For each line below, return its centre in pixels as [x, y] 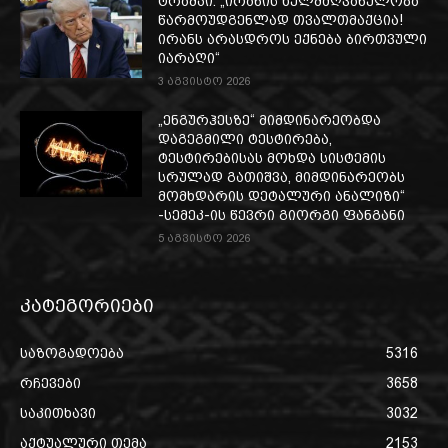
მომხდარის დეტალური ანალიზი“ [282, 196]
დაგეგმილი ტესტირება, [245, 139]
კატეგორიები [87, 306]
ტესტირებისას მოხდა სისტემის [272, 158]
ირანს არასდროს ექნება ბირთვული [293, 39]
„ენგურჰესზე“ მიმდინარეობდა [270, 120]
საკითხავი [58, 413]
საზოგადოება [72, 353]
